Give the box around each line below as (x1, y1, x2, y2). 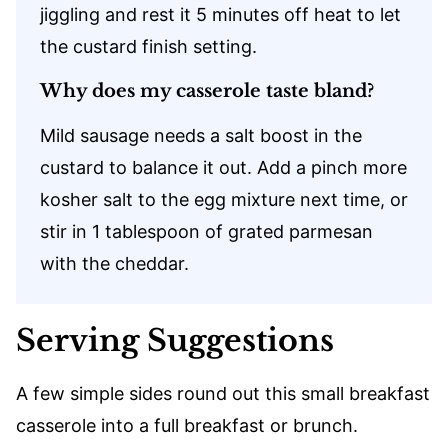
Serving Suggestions (16, 321, 334, 359)
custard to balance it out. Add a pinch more (40, 156, 407, 178)
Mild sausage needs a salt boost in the (40, 124, 362, 146)
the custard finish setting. (40, 35, 257, 57)
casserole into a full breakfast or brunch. (16, 414, 358, 436)
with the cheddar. (40, 252, 189, 274)
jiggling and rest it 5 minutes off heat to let (40, 3, 401, 25)
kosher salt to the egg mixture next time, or (40, 188, 408, 210)
